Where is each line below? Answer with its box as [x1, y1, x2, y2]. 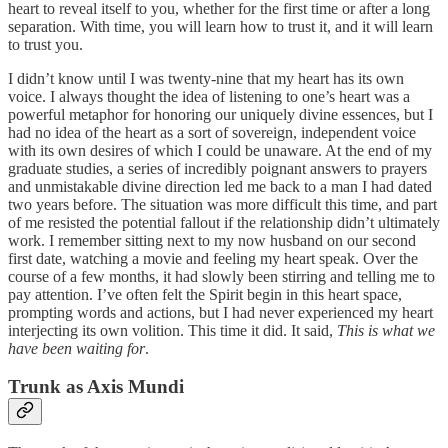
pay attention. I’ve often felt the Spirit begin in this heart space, [8, 285, 402, 303]
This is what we [337, 321, 435, 339]
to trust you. [8, 35, 83, 53]
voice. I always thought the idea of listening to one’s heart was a [8, 87, 410, 105]
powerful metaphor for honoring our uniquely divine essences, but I [8, 105, 433, 123]
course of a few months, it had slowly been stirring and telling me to [8, 267, 435, 285]
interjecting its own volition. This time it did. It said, [8, 321, 337, 339]
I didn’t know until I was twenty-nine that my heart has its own [8, 69, 404, 87]
